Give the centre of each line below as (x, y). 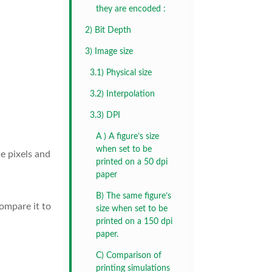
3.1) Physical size (121, 73)
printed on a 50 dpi (132, 162)
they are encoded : (131, 9)
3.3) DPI (105, 116)
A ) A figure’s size (127, 137)
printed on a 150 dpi (134, 222)
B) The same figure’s (134, 196)
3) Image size (109, 52)
